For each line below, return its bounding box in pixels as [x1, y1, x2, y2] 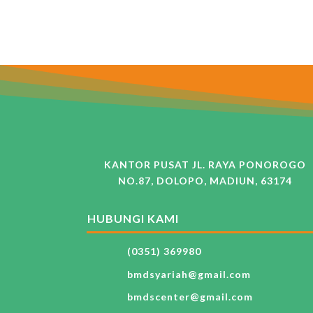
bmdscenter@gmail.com [126, 291, 253, 303]
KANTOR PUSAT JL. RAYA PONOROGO [104, 158, 307, 170]
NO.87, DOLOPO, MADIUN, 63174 [118, 174, 293, 187]
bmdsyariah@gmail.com [126, 268, 251, 280]
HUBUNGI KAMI [87, 212, 179, 226]
